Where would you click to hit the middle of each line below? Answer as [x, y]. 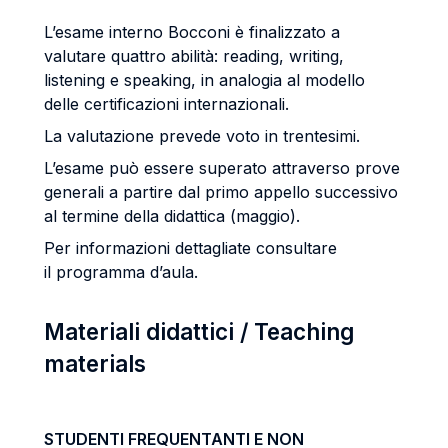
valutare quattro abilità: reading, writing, [194, 56]
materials [95, 363]
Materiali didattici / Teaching [199, 331]
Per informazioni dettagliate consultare [190, 248]
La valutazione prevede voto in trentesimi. [202, 136]
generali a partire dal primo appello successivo [221, 192]
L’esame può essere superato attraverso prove [222, 168]
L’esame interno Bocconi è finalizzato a [192, 32]
